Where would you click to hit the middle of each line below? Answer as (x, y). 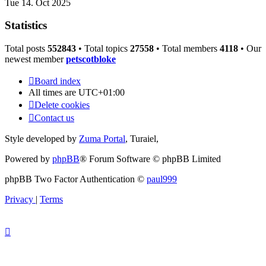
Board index (58, 81)
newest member (35, 59)
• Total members (187, 49)
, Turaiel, (142, 139)
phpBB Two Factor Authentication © (76, 179)
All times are (53, 93)
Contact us (54, 118)
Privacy (19, 199)
